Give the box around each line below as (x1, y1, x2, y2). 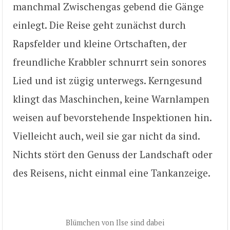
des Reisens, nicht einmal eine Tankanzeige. (13, 166, 210, 180)
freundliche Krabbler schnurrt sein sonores (13, 55, 206, 69)
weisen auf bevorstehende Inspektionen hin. (13, 111, 212, 124)
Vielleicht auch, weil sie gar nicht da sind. (13, 129, 200, 143)
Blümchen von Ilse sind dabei (66, 217, 164, 227)
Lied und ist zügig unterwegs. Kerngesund (13, 74, 202, 87)
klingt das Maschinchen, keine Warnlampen (13, 92, 209, 106)
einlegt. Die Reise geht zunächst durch (13, 18, 186, 32)
